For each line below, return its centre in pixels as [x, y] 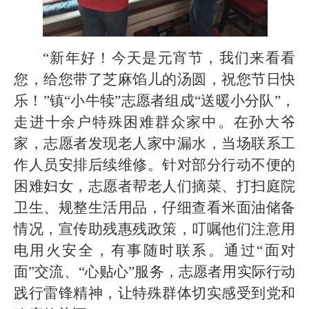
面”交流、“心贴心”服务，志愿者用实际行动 [154, 271]
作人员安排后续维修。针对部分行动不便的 [154, 165]
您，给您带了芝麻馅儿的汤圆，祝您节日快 [154, 79]
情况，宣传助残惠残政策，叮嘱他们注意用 [154, 229]
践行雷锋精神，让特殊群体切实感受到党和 [154, 293]
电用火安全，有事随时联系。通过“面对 [154, 250]
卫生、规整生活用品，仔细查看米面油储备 [154, 207]
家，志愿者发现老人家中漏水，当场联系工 [154, 143]
